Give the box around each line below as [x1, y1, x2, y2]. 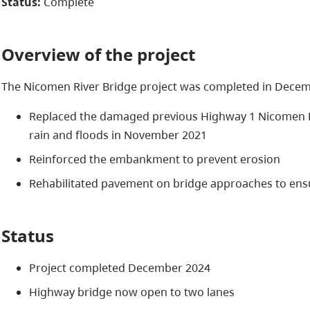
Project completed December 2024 [28, 259, 210, 275]
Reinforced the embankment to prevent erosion [28, 151, 280, 167]
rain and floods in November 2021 [28, 127, 207, 143]
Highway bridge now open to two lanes [28, 284, 235, 300]
